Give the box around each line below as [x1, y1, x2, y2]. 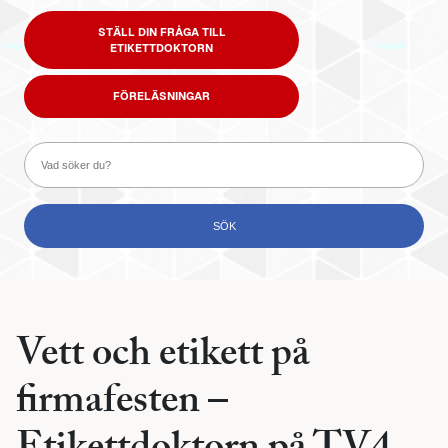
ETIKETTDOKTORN [110, 41, 213, 54]
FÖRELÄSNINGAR [113, 90, 210, 103]
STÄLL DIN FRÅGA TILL [97, 25, 226, 38]
